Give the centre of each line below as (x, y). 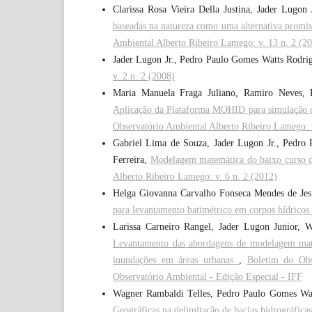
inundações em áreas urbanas (176, 260)
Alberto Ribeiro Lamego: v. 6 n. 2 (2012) (195, 177)
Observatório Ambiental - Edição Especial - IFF (208, 277)
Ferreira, (132, 160)
